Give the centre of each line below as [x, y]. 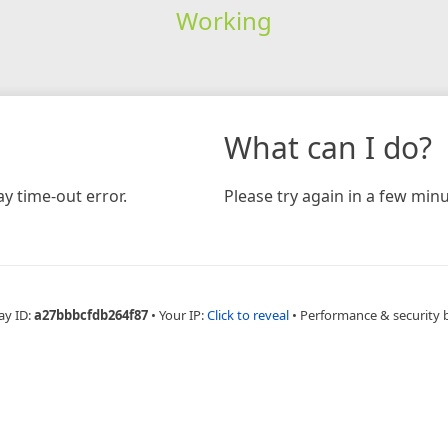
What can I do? [328, 147]
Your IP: [183, 314]
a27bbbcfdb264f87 [91, 314]
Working [223, 20]
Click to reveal [248, 314]
